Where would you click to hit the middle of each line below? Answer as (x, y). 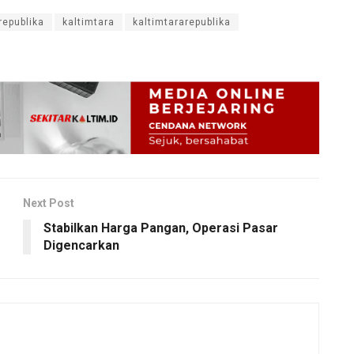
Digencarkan (81, 245)
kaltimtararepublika (182, 22)
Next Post (49, 203)
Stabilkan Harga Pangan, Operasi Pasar (161, 228)
